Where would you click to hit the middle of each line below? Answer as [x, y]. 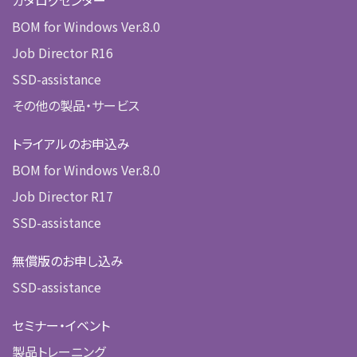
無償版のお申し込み [68, 261]
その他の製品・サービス [76, 106]
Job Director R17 [63, 196]
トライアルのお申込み [71, 144]
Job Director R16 [63, 53]
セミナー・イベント [61, 326]
